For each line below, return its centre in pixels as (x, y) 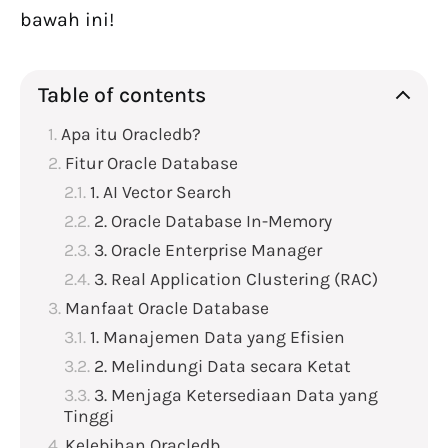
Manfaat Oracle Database (167, 308)
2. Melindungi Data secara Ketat (222, 366)
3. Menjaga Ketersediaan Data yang (236, 395)
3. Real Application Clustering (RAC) (236, 279)
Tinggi (89, 416)
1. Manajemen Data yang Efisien (217, 337)
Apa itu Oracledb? (131, 134)
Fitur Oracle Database (151, 163)
